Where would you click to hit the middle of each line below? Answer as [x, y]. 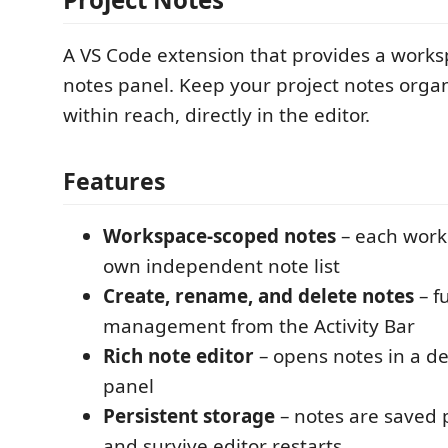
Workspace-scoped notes [219, 235]
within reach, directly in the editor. [216, 115]
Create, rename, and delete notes [258, 295]
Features [114, 180]
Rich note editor [178, 355]
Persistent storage [189, 415]
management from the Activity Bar [259, 325]
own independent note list [221, 265]
